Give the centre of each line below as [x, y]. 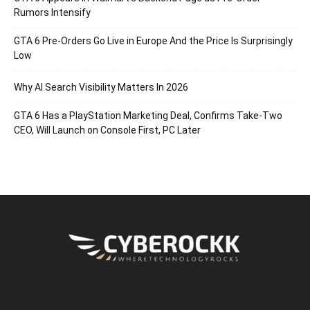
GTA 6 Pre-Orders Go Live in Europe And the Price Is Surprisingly [153, 41]
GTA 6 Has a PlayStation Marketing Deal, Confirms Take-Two [148, 116]
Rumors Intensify [52, 13]
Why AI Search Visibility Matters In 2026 [101, 88]
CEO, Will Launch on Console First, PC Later [107, 130]
